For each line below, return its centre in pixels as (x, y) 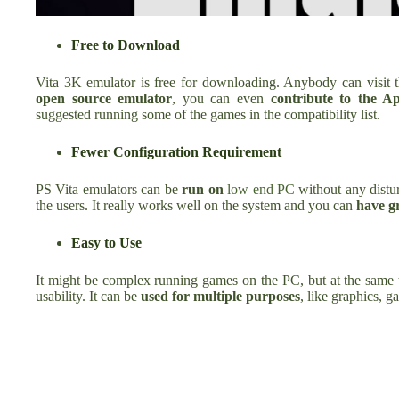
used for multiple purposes (220, 296)
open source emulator (104, 98)
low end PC (261, 189)
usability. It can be (88, 296)
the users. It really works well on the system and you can (196, 205)
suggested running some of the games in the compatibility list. (208, 114)
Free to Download (126, 45)
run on (205, 189)
